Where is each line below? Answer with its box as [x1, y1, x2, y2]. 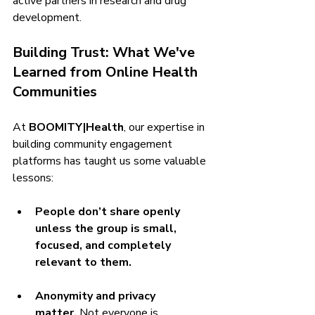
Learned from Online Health [13, 63, 201, 82]
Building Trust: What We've [13, 43, 198, 63]
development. [13, 10, 82, 26]
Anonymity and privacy [35, 288, 158, 304]
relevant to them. [35, 255, 131, 271]
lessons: [13, 170, 53, 186]
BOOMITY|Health [29, 120, 124, 136]
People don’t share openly [35, 204, 183, 220]
